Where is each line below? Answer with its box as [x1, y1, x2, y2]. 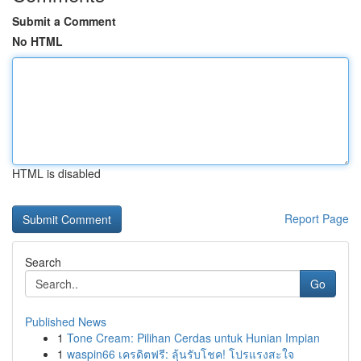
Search [25, 254, 61, 270]
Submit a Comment [12, 13, 116, 29]
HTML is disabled [12, 165, 101, 181]
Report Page [284, 210, 349, 226]
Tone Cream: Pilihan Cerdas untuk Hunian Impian [67, 330, 320, 346]
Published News [25, 313, 106, 330]
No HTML [12, 33, 63, 49]
